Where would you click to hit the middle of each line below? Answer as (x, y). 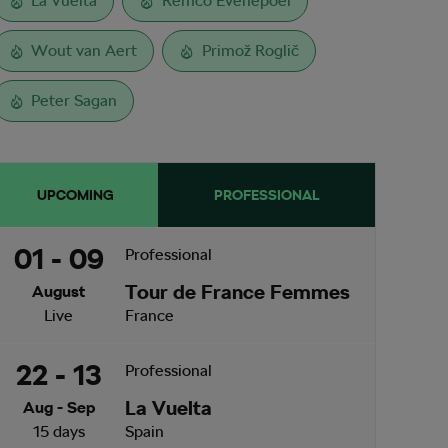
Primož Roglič (248, 51)
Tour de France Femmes (238, 292)
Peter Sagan (72, 101)
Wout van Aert (82, 51)
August (59, 292)
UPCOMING (75, 194)
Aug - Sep (58, 408)
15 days (58, 432)
